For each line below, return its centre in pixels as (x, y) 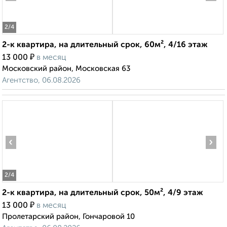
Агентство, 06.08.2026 (41, 81)
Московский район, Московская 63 (66, 69)
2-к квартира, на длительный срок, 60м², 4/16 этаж (105, 45)
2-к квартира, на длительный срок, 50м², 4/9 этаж (103, 193)
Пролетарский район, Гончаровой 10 (68, 217)
